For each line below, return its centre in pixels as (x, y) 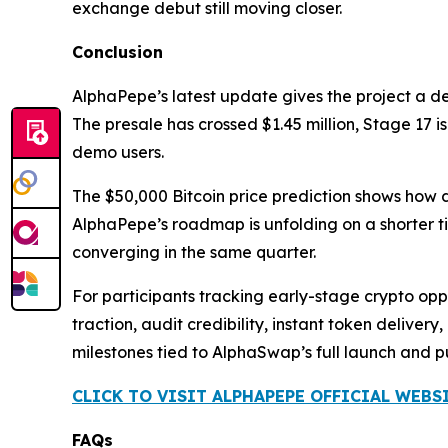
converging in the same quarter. (194, 252)
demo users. (118, 152)
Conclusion (117, 52)
